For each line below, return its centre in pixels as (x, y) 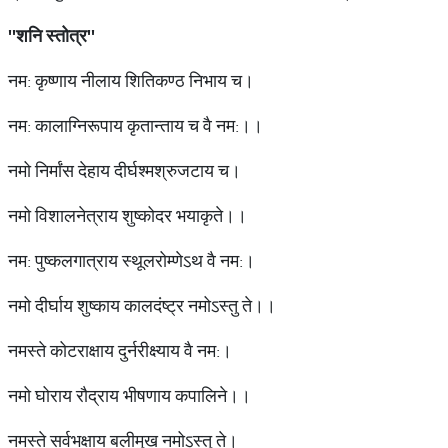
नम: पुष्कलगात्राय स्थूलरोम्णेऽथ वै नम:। (131, 260)
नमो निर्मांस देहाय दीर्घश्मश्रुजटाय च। (124, 170)
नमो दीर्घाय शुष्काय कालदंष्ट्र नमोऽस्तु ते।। (142, 305)
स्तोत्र (66, 35)
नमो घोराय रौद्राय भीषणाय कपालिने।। (129, 395)
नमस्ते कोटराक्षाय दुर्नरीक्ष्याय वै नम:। (120, 350)
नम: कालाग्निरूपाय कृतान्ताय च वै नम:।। (135, 125)
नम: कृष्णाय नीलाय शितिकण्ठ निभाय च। (131, 80)
